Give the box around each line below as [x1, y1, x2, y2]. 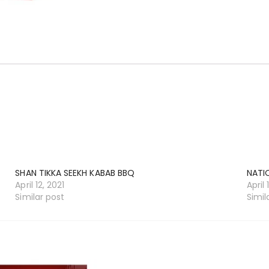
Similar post [15, 191, 65, 204]
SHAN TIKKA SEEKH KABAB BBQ [15, 167, 134, 180]
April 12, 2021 [15, 179, 65, 192]
